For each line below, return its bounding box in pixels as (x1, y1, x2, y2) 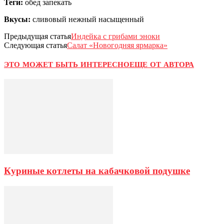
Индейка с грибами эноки (71, 32, 160, 41)
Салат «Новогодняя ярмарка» (67, 41, 167, 50)
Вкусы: (4, 15, 30, 24)
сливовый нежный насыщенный (30, 15, 144, 24)
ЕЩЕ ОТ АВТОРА (129, 60, 194, 69)
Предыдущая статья (4, 32, 71, 41)
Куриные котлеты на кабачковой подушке (4, 165, 190, 176)
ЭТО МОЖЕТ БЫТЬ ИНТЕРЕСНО (4, 60, 129, 69)
